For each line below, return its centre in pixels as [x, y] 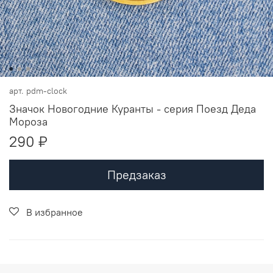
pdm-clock [47, 91]
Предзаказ [136, 174]
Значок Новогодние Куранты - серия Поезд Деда [133, 108]
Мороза [28, 121]
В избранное [55, 212]
